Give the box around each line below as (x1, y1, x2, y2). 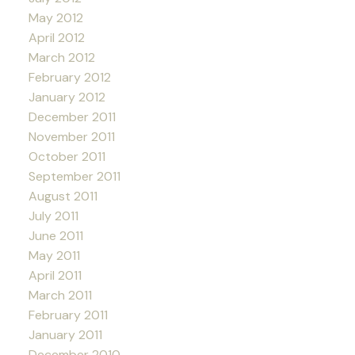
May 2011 (28, 247, 80, 265)
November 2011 (28, 128, 115, 146)
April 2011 (28, 267, 82, 284)
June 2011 (28, 227, 83, 245)
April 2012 (28, 29, 85, 47)
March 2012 (28, 49, 95, 67)
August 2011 (28, 188, 97, 205)
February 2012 (28, 69, 111, 86)
